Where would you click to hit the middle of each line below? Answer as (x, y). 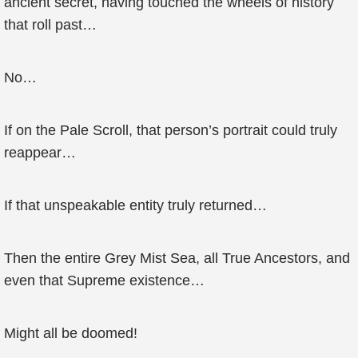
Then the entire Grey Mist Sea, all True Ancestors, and (177, 258)
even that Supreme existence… (104, 280)
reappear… (40, 153)
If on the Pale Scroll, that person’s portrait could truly (171, 130)
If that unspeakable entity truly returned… (135, 205)
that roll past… (50, 25)
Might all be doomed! (71, 333)
